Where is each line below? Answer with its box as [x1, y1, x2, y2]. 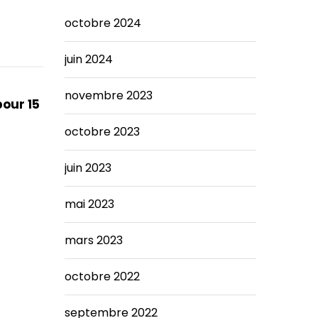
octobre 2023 [65, 123, 140, 140]
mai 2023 [65, 195, 114, 212]
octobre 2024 [65, 14, 141, 31]
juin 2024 [65, 50, 113, 67]
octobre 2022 [65, 268, 140, 285]
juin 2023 [65, 159, 111, 176]
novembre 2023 [65, 87, 153, 104]
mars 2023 [65, 231, 123, 248]
